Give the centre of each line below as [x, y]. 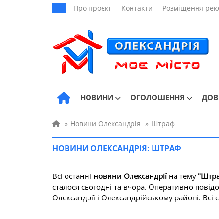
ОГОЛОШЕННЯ [158, 97]
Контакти [137, 8]
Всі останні [73, 176]
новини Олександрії [130, 176]
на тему [182, 176]
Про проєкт [92, 8]
